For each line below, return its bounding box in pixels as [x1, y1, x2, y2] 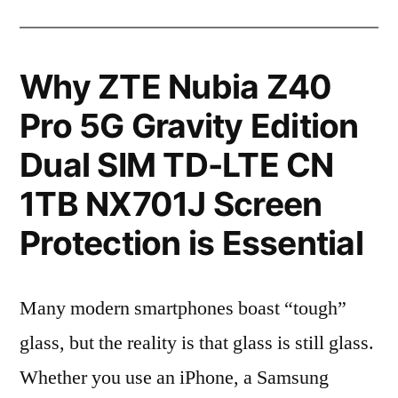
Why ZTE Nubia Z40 [20, 67, 332, 107]
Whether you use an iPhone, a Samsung [20, 365, 329, 390]
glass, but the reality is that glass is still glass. [20, 330, 374, 355]
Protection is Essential [20, 223, 363, 263]
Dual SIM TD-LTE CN [20, 145, 334, 185]
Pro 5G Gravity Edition [20, 106, 359, 146]
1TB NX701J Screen [20, 184, 322, 224]
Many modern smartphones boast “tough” [20, 296, 346, 321]
